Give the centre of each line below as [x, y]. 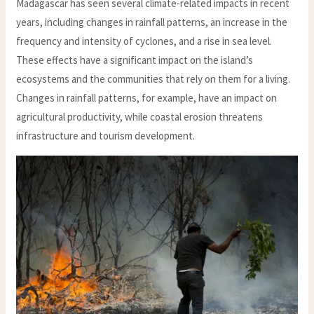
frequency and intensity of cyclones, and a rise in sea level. [144, 41]
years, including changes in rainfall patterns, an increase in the [152, 22]
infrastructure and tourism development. [106, 135]
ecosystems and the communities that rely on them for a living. [153, 78]
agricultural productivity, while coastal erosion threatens [140, 116]
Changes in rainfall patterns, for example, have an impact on [147, 97]
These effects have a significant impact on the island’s [135, 60]
